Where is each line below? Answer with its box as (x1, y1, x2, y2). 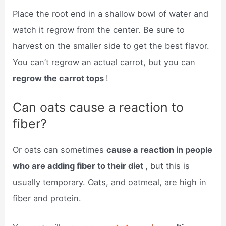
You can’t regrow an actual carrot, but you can (13, 56, 196, 67)
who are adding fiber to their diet (13, 161, 146, 172)
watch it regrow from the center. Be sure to (13, 24, 185, 35)
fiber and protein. (13, 193, 82, 204)
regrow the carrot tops (13, 73, 106, 83)
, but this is (145, 161, 190, 172)
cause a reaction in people (106, 145, 213, 155)
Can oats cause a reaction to (13, 100, 184, 116)
